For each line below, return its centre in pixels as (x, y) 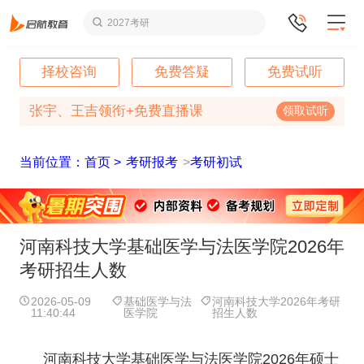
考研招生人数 (73, 270)
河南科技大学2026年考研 (277, 301)
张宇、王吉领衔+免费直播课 (116, 110)
